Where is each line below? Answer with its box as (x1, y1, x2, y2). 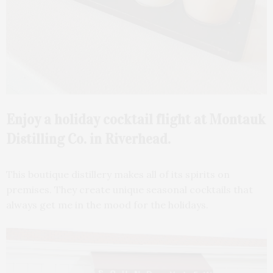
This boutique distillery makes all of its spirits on (6, 168, 230, 181)
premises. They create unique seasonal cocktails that (6, 183, 253, 196)
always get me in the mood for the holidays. (6, 199, 208, 211)
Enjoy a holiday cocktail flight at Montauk (6, 111, 266, 129)
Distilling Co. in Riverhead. (6, 130, 171, 148)
